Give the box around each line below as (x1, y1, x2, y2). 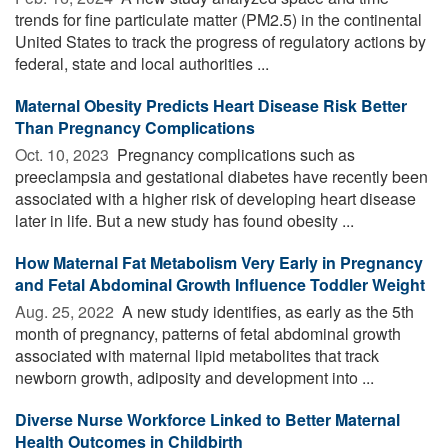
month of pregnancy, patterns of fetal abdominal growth (15, 321, 401, 345)
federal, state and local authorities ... (15, 51, 269, 75)
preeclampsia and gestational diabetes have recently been (15, 164, 428, 188)
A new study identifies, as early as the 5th (118, 299, 414, 323)
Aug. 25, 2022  (15, 299, 118, 323)
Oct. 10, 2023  (15, 142, 113, 166)
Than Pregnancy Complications (15, 115, 255, 139)
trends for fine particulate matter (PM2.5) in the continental (15, 7, 422, 31)
